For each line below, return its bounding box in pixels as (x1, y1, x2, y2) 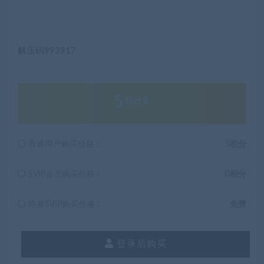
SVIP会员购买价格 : (26, 170, 100, 179)
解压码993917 (18, 46, 76, 55)
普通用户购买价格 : (26, 140, 99, 148)
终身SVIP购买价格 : (26, 200, 100, 209)
